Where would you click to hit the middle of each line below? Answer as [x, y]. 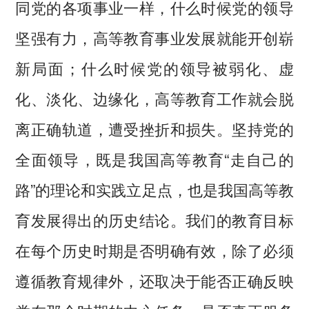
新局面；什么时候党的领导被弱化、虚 [154, 68]
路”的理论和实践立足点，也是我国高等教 [154, 189]
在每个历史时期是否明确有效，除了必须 [154, 250]
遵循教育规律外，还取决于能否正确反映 [154, 280]
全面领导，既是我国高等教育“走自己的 [154, 159]
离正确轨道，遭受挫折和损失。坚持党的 [154, 129]
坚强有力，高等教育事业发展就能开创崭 [154, 38]
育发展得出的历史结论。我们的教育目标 [154, 220]
